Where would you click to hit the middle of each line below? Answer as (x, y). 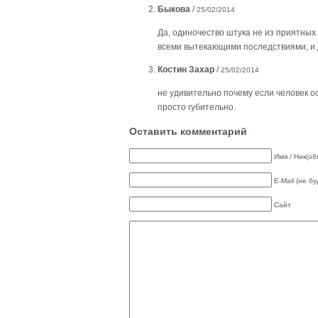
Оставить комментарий (188, 132)
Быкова (174, 10)
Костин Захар (186, 70)
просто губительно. (197, 108)
